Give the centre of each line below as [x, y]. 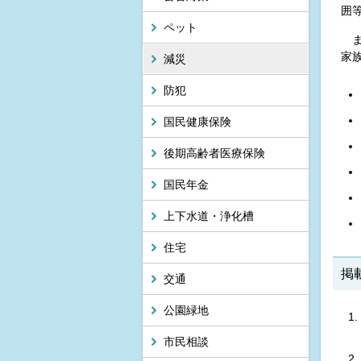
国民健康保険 [197, 122]
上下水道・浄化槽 [209, 216]
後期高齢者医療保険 [214, 154]
